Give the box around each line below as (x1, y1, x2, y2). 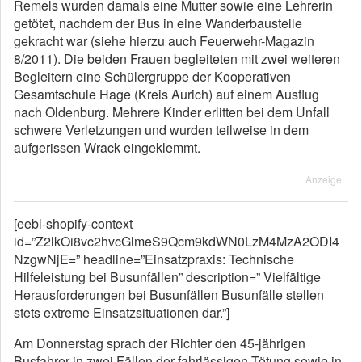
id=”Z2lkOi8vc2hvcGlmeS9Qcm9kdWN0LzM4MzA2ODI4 (14, 232, 339, 250)
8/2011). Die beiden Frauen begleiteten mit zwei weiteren (14, 49, 340, 68)
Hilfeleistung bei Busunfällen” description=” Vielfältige (14, 267, 321, 286)
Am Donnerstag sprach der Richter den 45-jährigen (14, 334, 305, 352)
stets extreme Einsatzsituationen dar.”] (14, 303, 229, 322)
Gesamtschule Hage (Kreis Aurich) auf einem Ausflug (14, 85, 319, 103)
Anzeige (305, 172, 342, 186)
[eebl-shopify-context (14, 214, 133, 233)
